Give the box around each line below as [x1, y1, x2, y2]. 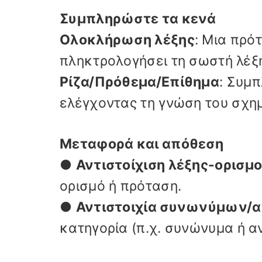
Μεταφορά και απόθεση [60, 136, 223, 152]
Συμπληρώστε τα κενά [60, 10, 216, 27]
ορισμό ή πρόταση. [60, 178, 182, 194]
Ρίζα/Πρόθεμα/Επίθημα [60, 73, 219, 90]
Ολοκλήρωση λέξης [60, 31, 195, 48]
